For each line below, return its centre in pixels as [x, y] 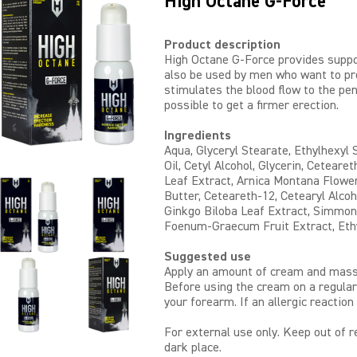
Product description [223, 45]
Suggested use [208, 257]
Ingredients [198, 136]
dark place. [193, 348]
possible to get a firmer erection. [252, 106]
